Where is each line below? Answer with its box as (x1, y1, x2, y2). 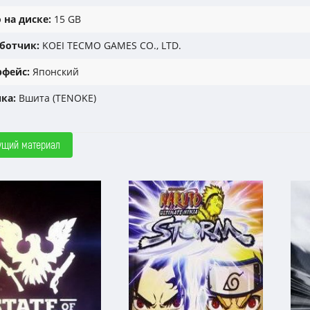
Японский (30, 65, 79, 78)
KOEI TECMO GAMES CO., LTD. (39, 39, 181, 52)
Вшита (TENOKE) (16, 91, 96, 104)
